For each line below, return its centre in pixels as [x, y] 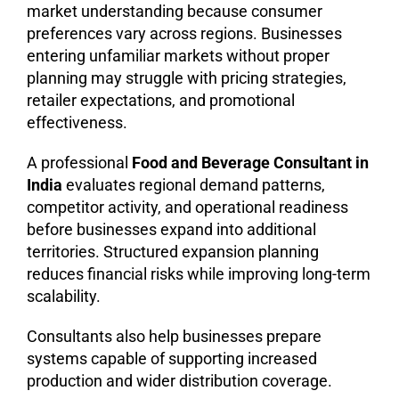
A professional [79, 162]
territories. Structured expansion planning [173, 251]
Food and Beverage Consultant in [250, 162]
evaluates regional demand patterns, [194, 184]
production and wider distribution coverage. [179, 380]
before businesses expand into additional [171, 229]
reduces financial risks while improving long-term [199, 273]
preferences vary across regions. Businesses [184, 33]
